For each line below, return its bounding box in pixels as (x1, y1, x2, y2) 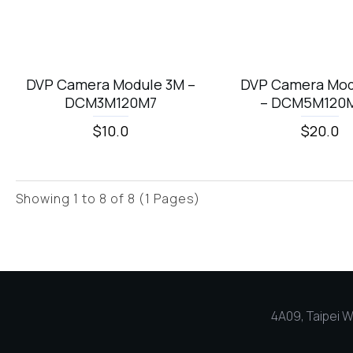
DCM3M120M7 (65, 92, 158, 112)
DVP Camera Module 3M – (26, 74, 196, 94)
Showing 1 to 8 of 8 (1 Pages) (16, 189, 200, 207)
